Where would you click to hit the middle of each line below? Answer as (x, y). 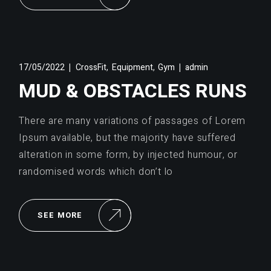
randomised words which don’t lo (96, 171)
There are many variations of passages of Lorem (132, 121)
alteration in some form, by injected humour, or (128, 155)
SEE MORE (60, 215)
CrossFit (91, 68)
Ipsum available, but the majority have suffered (127, 138)
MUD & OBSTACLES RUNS (133, 91)
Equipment (132, 68)
